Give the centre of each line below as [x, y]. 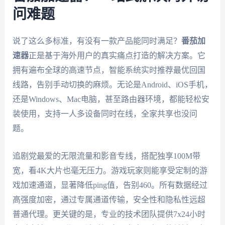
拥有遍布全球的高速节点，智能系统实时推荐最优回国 [109, 70]
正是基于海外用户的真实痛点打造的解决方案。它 [117, 56]
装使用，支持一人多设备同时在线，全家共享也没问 [105, 114]
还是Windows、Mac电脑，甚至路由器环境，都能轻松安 [111, 99]
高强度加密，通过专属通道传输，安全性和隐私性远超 [109, 199]
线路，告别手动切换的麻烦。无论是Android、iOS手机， [112, 85]
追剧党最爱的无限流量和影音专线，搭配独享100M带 [106, 156]
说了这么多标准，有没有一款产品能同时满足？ [97, 41]
